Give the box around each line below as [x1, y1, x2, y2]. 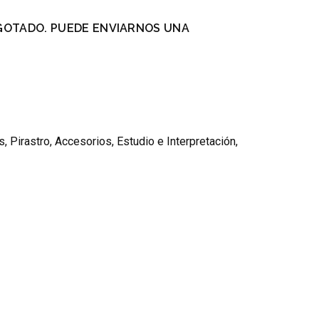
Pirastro [10, 135, 50, 149]
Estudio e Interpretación [117, 135, 236, 149]
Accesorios [55, 135, 112, 149]
